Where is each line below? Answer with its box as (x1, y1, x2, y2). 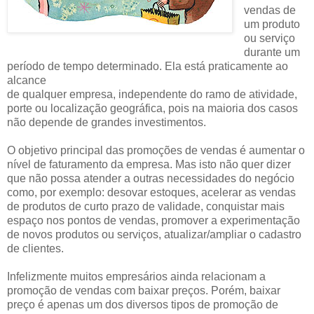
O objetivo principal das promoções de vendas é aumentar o (7, 144, 305, 156)
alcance (7, 74, 46, 86)
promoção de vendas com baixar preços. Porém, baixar (7, 284, 280, 296)
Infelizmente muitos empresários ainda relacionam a (7, 270, 266, 282)
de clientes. (7, 242, 64, 254)
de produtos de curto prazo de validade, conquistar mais (7, 200, 285, 212)
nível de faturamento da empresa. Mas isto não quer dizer (7, 158, 291, 170)
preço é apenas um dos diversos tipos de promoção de (7, 298, 278, 310)
